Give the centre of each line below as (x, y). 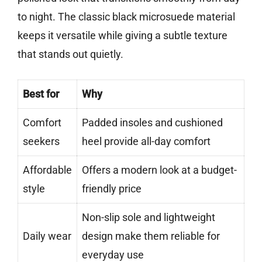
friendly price (112, 189)
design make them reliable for (151, 236)
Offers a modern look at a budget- (159, 170)
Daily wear (47, 236)
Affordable (47, 170)
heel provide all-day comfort (146, 142)
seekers (41, 142)
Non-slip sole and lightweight (149, 218)
